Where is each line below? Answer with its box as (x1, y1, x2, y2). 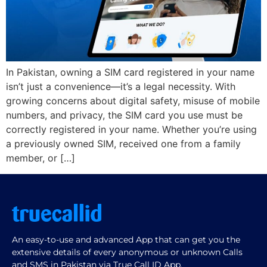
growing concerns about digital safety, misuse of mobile (6, 95, 260, 107)
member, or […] (6, 152, 75, 164)
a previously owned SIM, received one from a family (6, 138, 241, 150)
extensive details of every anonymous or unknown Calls (12, 246, 243, 257)
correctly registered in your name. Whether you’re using (6, 123, 257, 136)
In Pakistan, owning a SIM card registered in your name (6, 66, 254, 79)
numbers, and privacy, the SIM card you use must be (6, 109, 243, 122)
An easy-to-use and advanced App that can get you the (12, 234, 240, 245)
